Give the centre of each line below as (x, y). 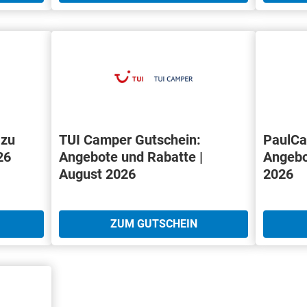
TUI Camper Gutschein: (130, 139)
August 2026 (97, 174)
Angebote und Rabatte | (131, 157)
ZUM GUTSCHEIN (153, 223)
